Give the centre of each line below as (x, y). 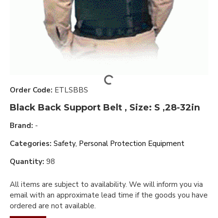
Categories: (32, 144)
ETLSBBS (71, 90)
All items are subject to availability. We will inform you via (106, 184)
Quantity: (27, 162)
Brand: (21, 126)
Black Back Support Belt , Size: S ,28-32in (105, 108)
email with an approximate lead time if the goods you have (109, 195)
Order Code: (31, 90)
